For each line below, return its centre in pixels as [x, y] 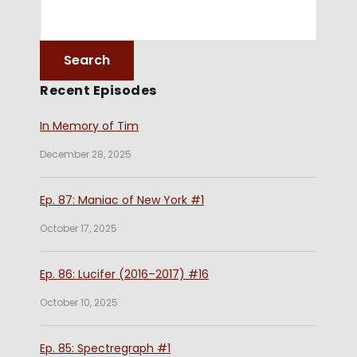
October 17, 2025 [78, 228]
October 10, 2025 [79, 302]
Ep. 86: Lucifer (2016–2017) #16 [124, 274]
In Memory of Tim [89, 126]
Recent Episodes [98, 90]
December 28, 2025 [86, 154]
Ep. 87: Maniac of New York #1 [122, 200]
